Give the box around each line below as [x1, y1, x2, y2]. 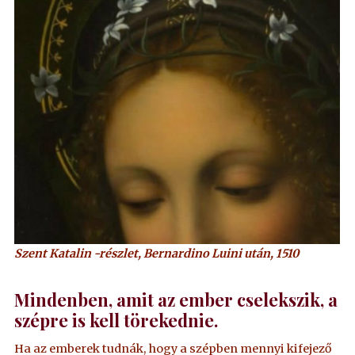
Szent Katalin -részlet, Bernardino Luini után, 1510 [14, 246, 300, 261]
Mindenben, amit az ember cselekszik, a [14, 288, 338, 311]
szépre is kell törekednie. [14, 308, 219, 332]
